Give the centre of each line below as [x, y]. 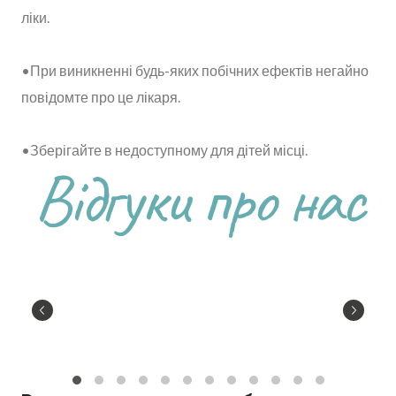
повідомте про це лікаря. [101, 96]
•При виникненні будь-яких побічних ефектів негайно [195, 70]
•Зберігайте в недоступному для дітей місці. [164, 149]
